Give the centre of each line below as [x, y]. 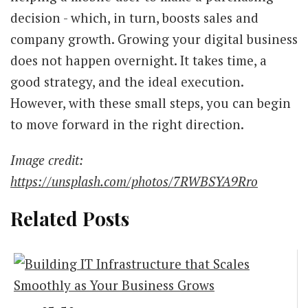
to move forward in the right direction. [127, 124]
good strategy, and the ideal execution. [127, 81]
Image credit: [47, 159]
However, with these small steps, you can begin [151, 102]
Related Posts [70, 218]
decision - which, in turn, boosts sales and [134, 17]
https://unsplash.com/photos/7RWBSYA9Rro [134, 181]
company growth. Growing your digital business [154, 38]
